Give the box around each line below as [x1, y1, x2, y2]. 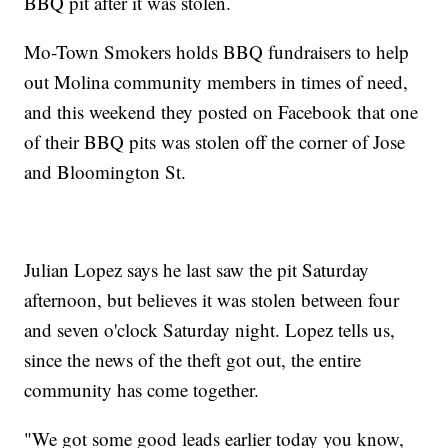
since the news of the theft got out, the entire [24, 346, 362, 372]
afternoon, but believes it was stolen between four [24, 286, 400, 312]
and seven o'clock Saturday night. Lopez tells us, [24, 316, 396, 342]
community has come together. [24, 376, 260, 402]
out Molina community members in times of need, [24, 68, 409, 94]
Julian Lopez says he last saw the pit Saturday [24, 256, 370, 282]
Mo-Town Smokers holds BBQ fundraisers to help [24, 38, 410, 64]
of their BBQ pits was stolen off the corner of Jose [24, 128, 406, 154]
